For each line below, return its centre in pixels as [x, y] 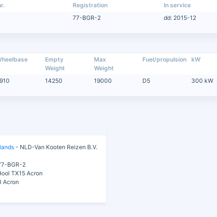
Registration [90, 5]
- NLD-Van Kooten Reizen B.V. [55, 147]
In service [177, 5]
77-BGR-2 [87, 18]
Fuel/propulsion [165, 60]
